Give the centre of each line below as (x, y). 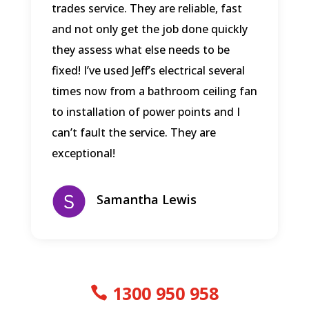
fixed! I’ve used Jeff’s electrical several (148, 71)
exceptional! (83, 153)
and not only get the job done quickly (149, 29)
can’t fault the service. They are (133, 133)
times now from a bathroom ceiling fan (154, 91)
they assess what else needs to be (140, 50)
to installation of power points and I (146, 112)
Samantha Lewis (146, 200)
